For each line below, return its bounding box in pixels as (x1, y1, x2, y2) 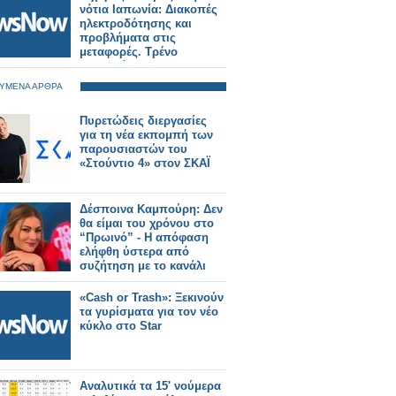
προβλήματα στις (80, 31, 176, 44)
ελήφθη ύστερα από (80, 245, 189, 258)
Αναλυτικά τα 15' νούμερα (80, 379, 221, 392)
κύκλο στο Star (80, 319, 162, 332)
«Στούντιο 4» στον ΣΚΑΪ (80, 156, 210, 170)
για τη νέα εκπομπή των (80, 128, 213, 141)
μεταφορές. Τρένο (80, 45, 178, 58)
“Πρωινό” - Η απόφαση (80, 231, 209, 244)
